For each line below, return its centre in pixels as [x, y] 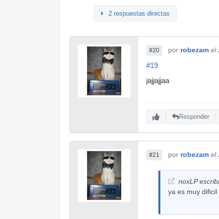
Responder [194, 117]
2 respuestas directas [139, 13]
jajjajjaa [158, 80]
